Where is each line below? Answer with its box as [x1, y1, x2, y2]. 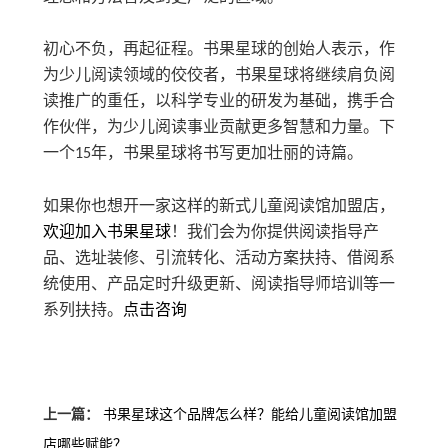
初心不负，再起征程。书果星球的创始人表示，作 [42, 39, 395, 57]
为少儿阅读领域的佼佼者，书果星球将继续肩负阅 [42, 65, 395, 83]
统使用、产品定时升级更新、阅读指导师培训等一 [42, 274, 395, 292]
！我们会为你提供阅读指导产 [170, 222, 379, 240]
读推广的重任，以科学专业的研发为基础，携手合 [42, 91, 395, 109]
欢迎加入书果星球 [42, 222, 171, 240]
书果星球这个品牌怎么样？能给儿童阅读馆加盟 [102, 405, 397, 422]
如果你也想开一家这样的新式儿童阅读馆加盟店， [42, 196, 395, 214]
